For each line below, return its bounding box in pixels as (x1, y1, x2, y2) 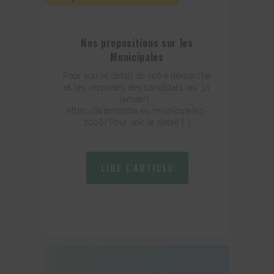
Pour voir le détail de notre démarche (63, 71, 211, 81)
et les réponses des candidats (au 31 (64, 83, 210, 93)
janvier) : (120, 94, 154, 105)
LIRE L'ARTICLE (100, 160, 174, 174)
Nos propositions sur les (81, 35, 193, 51)
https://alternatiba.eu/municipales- (66, 106, 208, 116)
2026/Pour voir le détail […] (83, 117, 191, 128)
